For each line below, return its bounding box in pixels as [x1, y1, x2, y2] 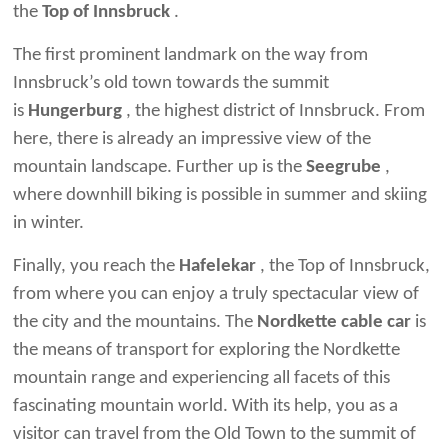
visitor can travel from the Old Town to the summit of [13, 424, 417, 444]
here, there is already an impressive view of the [13, 129, 372, 149]
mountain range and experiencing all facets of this [13, 368, 391, 388]
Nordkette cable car [257, 312, 412, 332]
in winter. [13, 213, 85, 233]
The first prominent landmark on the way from [13, 45, 369, 65]
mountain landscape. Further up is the [13, 157, 307, 177]
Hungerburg [28, 101, 123, 121]
